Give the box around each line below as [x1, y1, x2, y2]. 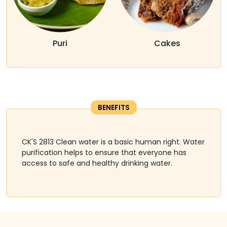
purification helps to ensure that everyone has [22, 147, 186, 158]
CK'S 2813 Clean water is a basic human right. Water [22, 136, 205, 147]
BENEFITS [97, 102, 130, 112]
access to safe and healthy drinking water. [22, 158, 172, 168]
